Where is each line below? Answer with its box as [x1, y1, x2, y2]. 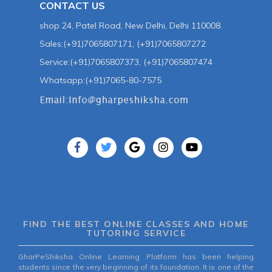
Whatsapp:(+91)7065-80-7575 [39, 75, 161, 86]
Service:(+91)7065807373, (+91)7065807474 [39, 56, 212, 68]
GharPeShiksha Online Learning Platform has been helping [18, 251, 254, 261]
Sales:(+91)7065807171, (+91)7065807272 [39, 38, 206, 50]
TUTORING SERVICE [86, 227, 186, 239]
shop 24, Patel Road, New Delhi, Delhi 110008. [39, 20, 222, 32]
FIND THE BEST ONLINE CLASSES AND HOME [23, 218, 249, 229]
